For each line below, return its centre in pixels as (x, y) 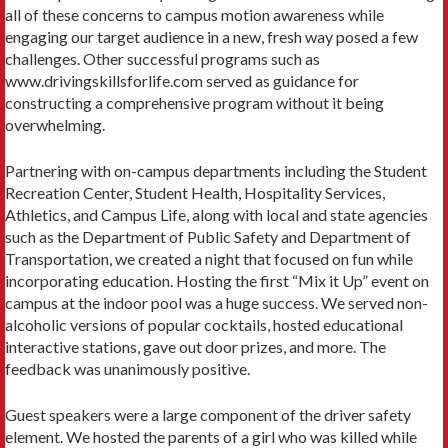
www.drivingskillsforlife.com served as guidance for (182, 80)
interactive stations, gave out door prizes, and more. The (195, 346)
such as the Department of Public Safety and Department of (208, 236)
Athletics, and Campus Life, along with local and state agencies (216, 214)
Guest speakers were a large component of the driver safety (208, 414)
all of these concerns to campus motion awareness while (194, 14)
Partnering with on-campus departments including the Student (216, 170)
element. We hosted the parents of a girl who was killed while (211, 436)
